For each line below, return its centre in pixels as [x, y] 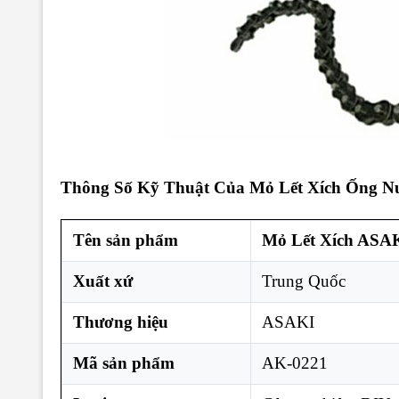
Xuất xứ [103, 281]
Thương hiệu [121, 322]
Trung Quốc [304, 281]
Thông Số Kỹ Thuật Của [155, 187]
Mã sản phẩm [124, 362]
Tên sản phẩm [126, 240]
